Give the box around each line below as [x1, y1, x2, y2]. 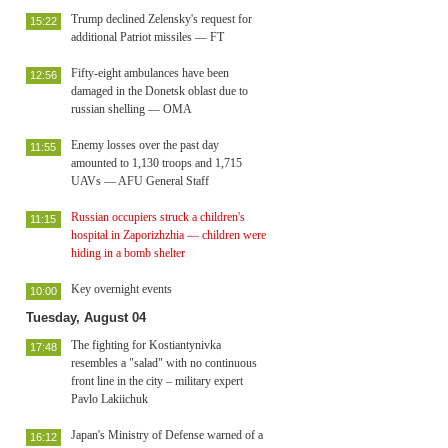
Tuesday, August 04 [26, 310, 146, 325]
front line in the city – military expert [71, 374, 243, 388]
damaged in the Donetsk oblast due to [71, 84, 248, 98]
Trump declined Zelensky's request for [71, 12, 252, 26]
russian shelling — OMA [71, 102, 192, 116]
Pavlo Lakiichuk [71, 392, 148, 406]
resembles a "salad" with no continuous [71, 356, 257, 370]
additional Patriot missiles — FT [71, 30, 224, 44]
